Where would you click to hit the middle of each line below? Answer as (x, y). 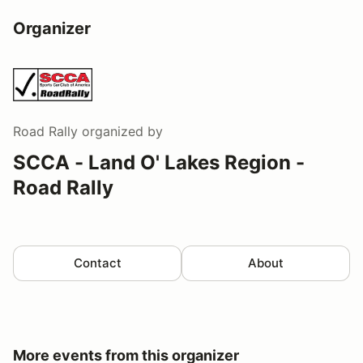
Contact (97, 263)
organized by (120, 131)
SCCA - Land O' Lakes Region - (159, 162)
